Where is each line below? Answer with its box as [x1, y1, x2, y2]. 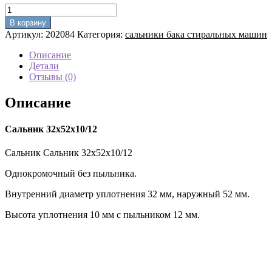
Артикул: [5, 29, 46, 39]
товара [4, 13, 32, 24]
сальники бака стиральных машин [125, 29, 267, 39]
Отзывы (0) [29, 71, 76, 82]
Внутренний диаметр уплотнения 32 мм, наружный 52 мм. [5, 189, 250, 200]
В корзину [10, 18, 46, 27]
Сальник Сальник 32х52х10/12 [5, 148, 132, 158]
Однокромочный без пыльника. [5, 168, 137, 179]
